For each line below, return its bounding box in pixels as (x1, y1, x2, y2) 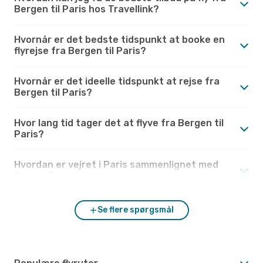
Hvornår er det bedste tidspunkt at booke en (14, 33, 225, 45)
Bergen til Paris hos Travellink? (14, 3, 159, 15)
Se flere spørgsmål (97, 204, 174, 215)
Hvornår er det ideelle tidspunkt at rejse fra (14, 75, 220, 87)
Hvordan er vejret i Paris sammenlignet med (14, 159, 218, 170)
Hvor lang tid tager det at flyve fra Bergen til (14, 117, 224, 129)
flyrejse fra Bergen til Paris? (14, 45, 146, 56)
